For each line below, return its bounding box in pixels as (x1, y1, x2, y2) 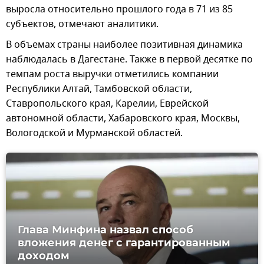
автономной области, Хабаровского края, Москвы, (6, 111, 240, 126)
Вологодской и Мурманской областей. (6, 126, 183, 140)
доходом (18, 249, 70, 262)
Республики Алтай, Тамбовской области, (6, 81, 192, 96)
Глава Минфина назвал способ (18, 223, 193, 236)
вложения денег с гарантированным (18, 236, 230, 249)
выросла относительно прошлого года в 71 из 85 (6, 2, 233, 16)
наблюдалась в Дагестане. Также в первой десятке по (6, 52, 253, 67)
